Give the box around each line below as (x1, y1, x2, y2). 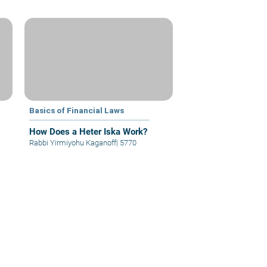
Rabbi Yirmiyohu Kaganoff (29, 138, 117, 148)
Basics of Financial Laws (29, 105, 125, 116)
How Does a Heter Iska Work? (29, 126, 148, 138)
